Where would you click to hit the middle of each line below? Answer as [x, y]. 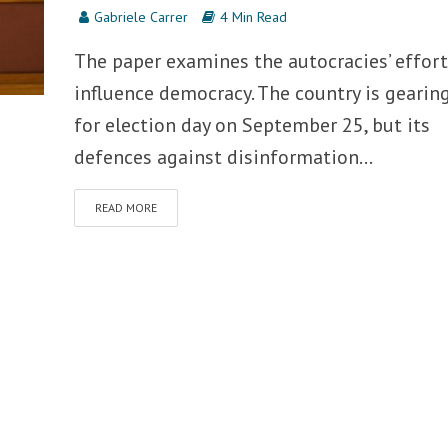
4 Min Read [253, 17]
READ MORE [125, 207]
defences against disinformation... [223, 157]
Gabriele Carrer [140, 17]
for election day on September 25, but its [251, 125]
